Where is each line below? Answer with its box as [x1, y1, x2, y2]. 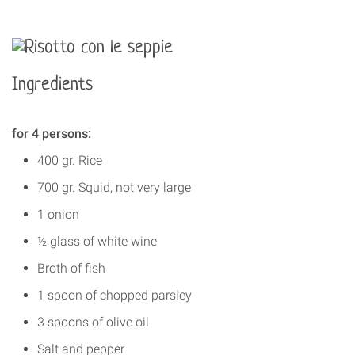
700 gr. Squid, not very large [37, 180, 191, 196]
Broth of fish [37, 261, 105, 277]
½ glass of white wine [37, 234, 157, 250]
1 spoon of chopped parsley [37, 288, 192, 303]
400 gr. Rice [37, 153, 102, 169]
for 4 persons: [12, 126, 91, 142]
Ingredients [12, 75, 93, 96]
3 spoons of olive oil [37, 315, 149, 330]
